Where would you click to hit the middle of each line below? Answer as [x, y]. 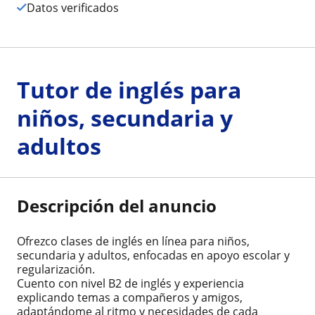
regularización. [56, 269]
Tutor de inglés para [129, 89]
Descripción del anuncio [117, 205]
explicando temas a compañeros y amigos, [130, 297]
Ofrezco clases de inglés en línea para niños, [133, 241]
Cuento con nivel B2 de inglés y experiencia [130, 283]
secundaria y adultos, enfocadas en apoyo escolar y [153, 255]
